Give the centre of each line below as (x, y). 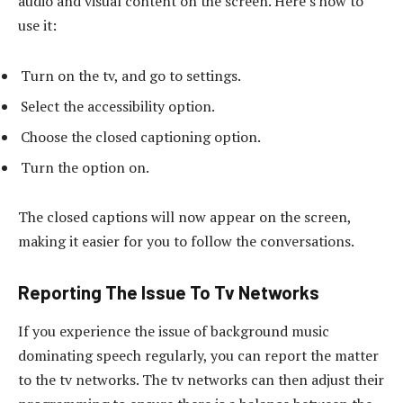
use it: (37, 25)
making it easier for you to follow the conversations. (186, 242)
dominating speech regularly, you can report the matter (198, 356)
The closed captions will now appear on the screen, (184, 217)
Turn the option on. (85, 167)
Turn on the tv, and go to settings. (131, 75)
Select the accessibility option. (118, 106)
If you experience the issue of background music (174, 331)
